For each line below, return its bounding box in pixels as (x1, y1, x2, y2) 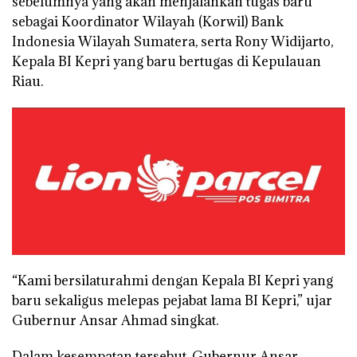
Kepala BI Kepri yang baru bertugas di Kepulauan (12, 52, 321, 70)
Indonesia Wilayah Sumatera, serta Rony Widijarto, (12, 32, 333, 50)
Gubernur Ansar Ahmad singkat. (12, 312, 218, 330)
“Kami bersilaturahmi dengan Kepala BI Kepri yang (12, 272, 333, 290)
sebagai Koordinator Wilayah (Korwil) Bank (12, 12, 284, 30)
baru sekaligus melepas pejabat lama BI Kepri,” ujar (12, 292, 332, 310)
